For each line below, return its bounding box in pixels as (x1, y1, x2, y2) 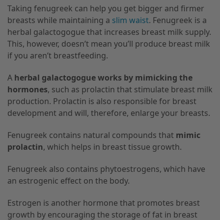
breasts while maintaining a (7, 15, 112, 26)
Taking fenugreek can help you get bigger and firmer (7, 3, 204, 14)
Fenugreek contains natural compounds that (7, 130, 176, 140)
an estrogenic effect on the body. (7, 175, 132, 186)
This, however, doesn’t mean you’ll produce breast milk (7, 38, 210, 50)
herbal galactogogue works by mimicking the (14, 72, 192, 83)
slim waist (112, 15, 149, 26)
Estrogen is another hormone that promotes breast (7, 197, 200, 208)
